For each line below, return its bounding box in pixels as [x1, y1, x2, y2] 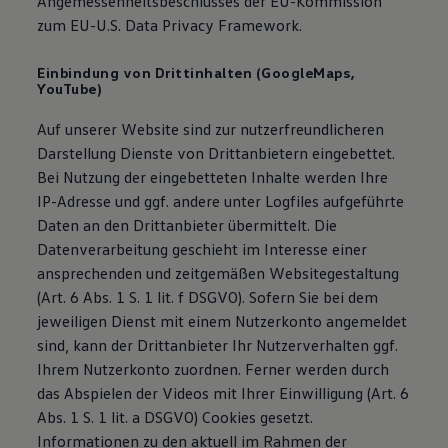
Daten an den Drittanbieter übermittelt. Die [37, 215, 338, 235]
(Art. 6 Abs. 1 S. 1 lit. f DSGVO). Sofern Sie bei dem [37, 287, 379, 307]
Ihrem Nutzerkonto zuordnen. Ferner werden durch [37, 359, 390, 379]
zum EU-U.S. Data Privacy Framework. [37, 15, 303, 35]
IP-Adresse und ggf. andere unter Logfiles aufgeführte [37, 191, 405, 211]
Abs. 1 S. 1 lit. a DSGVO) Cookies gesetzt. [37, 407, 314, 427]
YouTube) [37, 80, 103, 97]
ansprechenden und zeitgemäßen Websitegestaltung [37, 263, 400, 283]
